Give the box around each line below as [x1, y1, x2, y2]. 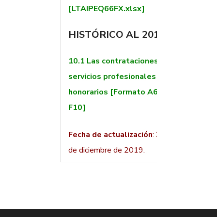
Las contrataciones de [86, 56, 170, 67]
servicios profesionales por [68, 71, 170, 82]
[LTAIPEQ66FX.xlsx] [68, 3, 145, 15]
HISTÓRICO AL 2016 [68, 28, 166, 42]
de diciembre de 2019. [68, 145, 145, 156]
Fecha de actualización [68, 129, 153, 140]
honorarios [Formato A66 [68, 87, 163, 98]
